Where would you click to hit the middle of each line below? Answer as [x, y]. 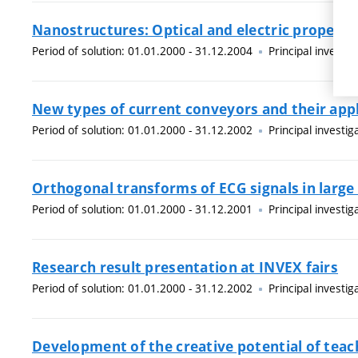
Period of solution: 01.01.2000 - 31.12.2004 [142, 50]
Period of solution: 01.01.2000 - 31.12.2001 [142, 209]
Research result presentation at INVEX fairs [185, 267]
